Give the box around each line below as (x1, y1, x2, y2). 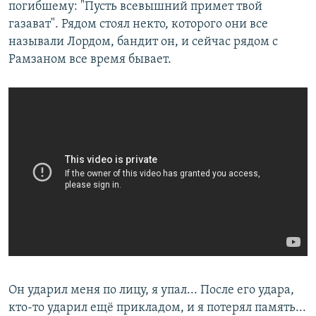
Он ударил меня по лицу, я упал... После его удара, (8, 284, 294, 298)
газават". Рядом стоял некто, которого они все (8, 18, 268, 32)
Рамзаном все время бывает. (8, 53, 171, 67)
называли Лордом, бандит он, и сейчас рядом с (8, 35, 278, 49)
